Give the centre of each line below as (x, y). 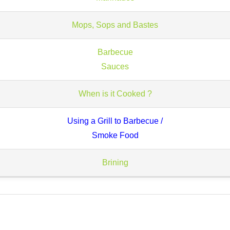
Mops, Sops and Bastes (115, 25)
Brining (115, 162)
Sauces (115, 66)
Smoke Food (115, 135)
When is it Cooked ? (115, 94)
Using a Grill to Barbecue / (115, 121)
